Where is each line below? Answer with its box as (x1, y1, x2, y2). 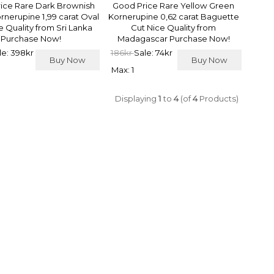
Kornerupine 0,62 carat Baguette (108, 11, 239, 21)
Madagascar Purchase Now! (117, 33, 230, 43)
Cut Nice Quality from (131, 22, 217, 32)
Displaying (114, 94, 158, 104)
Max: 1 (111, 64, 135, 75)
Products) (197, 94, 239, 104)
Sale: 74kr (133, 47, 172, 57)
